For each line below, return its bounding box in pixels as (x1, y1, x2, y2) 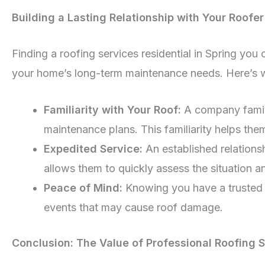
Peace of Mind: (44, 182, 122, 195)
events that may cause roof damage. (44, 201, 223, 214)
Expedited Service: (44, 143, 143, 156)
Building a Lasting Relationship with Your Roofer (12, 11, 264, 24)
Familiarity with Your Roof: (44, 104, 181, 117)
